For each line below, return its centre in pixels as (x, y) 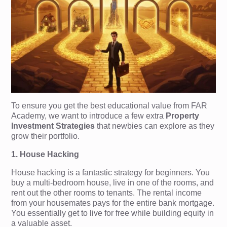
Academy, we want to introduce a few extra (89, 116)
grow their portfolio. (46, 136)
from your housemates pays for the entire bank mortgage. (113, 203)
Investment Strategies (53, 126)
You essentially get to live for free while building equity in (113, 213)
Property (183, 116)
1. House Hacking (45, 154)
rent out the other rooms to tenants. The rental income (107, 193)
